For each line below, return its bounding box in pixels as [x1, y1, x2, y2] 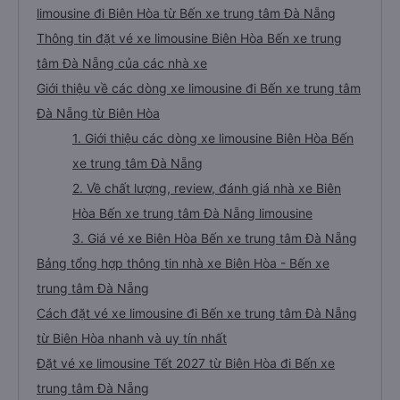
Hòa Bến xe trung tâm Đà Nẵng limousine [72, 205, 312, 221]
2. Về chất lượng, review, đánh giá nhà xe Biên [72, 180, 341, 196]
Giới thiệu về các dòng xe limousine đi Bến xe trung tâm [37, 80, 361, 96]
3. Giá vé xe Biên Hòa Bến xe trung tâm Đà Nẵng [72, 230, 357, 246]
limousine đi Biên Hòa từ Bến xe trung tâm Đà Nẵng [37, 5, 336, 21]
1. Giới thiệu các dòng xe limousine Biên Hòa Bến [72, 130, 354, 146]
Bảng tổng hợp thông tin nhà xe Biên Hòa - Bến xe [37, 255, 329, 271]
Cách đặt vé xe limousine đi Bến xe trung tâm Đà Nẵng [37, 305, 357, 321]
